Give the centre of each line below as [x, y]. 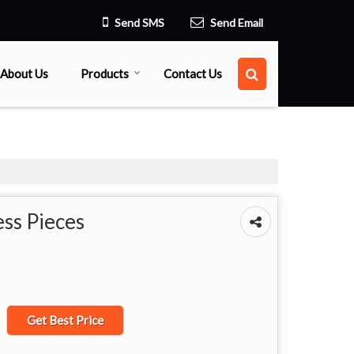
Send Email [237, 22]
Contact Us [193, 73]
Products [105, 73]
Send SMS [139, 22]
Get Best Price [65, 320]
